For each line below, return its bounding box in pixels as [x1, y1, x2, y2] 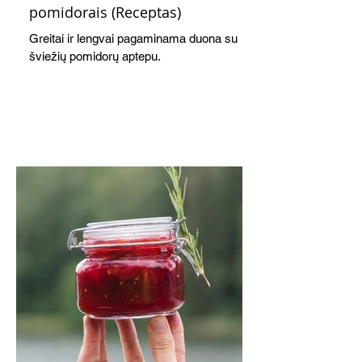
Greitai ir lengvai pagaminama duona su [29, 32, 238, 46]
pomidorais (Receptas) [29, 2, 181, 23]
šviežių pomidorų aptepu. [29, 49, 161, 64]
